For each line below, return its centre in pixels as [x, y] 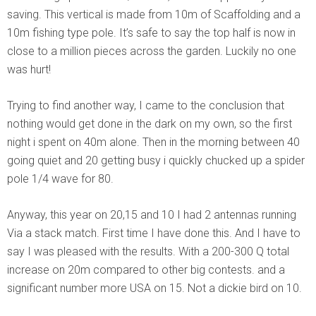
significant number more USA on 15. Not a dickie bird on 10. [154, 288]
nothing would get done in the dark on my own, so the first [150, 124]
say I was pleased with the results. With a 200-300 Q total [148, 251]
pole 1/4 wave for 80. [60, 179]
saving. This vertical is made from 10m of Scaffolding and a [154, 14]
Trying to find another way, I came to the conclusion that [146, 105]
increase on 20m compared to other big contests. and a [146, 270]
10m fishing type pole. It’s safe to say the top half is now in [151, 33]
